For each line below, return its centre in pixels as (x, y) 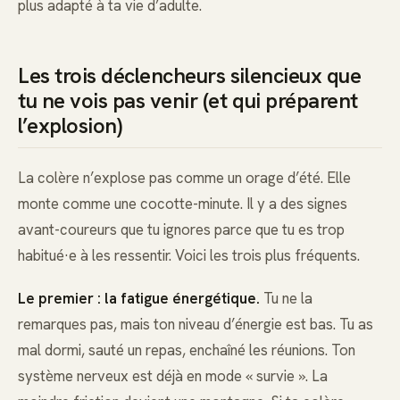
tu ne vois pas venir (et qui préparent (188, 101)
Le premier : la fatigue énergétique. (139, 299)
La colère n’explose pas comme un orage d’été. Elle (184, 177)
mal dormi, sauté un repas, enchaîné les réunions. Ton (187, 350)
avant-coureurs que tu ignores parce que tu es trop (181, 229)
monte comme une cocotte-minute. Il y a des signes (183, 203)
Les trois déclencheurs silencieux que (190, 76)
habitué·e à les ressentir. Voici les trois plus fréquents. (189, 255)
